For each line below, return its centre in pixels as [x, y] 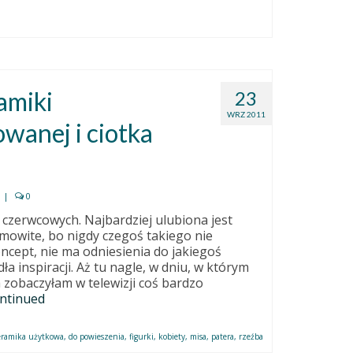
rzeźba [251, 336]
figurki [142, 336]
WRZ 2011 [246, 114]
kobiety [172, 336]
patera [223, 336]
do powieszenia [97, 336]
